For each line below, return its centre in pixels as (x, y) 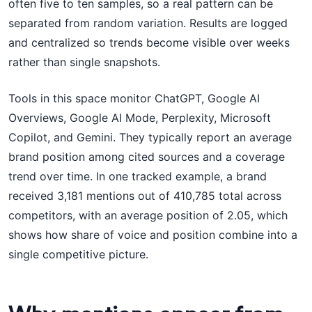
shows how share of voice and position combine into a (153, 235)
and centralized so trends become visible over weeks (149, 42)
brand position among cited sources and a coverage (147, 157)
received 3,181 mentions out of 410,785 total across (145, 196)
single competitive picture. (78, 254)
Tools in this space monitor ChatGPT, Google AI (134, 98)
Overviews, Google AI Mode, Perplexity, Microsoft (140, 118)
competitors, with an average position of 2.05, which (148, 215)
